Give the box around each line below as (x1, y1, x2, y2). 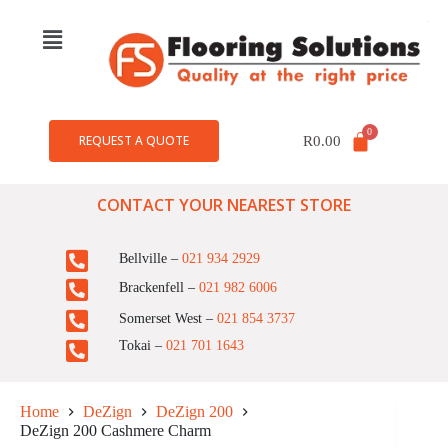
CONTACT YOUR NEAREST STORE (97, 193, 351, 216)
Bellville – (118, 250, 182, 266)
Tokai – (118, 337, 166, 353)
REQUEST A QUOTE (79, 132, 190, 150)
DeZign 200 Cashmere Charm (20, 422, 211, 440)
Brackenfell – (118, 279, 199, 295)
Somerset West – (118, 310, 217, 326)
